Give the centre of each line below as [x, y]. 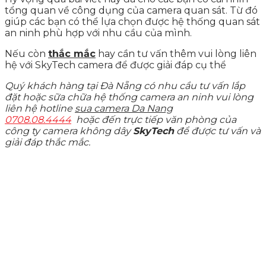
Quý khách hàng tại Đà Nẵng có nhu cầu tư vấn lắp [125, 86]
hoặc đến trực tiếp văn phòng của [155, 120]
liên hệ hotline [40, 109]
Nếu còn [26, 54]
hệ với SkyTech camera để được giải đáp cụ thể [115, 65]
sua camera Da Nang [124, 109]
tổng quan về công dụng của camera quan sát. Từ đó [131, 11]
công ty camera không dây [69, 131]
